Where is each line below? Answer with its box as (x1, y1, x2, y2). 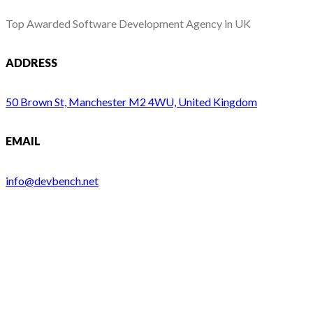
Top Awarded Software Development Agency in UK (6, 16, 251, 30)
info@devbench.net (6, 173, 99, 187)
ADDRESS (6, 55, 57, 69)
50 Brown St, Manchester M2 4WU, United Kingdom (6, 95, 257, 109)
